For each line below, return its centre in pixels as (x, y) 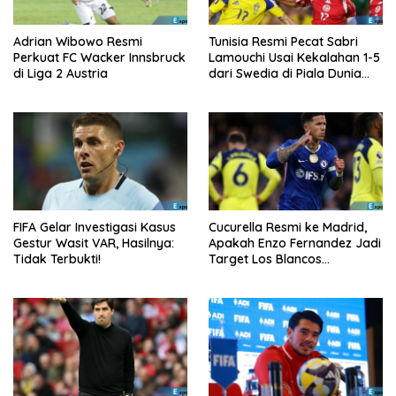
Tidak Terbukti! (57, 259)
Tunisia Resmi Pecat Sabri (283, 42)
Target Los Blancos (265, 259)
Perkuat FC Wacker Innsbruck (99, 58)
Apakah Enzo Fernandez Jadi (295, 244)
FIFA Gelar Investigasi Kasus (95, 228)
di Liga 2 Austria (61, 74)
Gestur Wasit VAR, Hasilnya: (94, 244)
